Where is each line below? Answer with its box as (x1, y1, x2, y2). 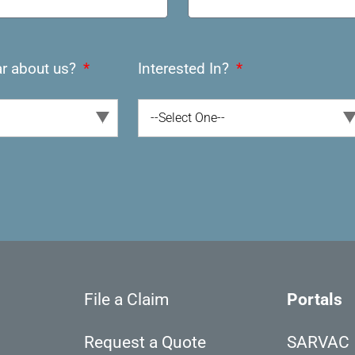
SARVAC (287, 333, 350, 353)
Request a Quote (83, 333, 206, 353)
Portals (287, 290, 343, 310)
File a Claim (83, 290, 169, 310)
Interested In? (138, 59, 234, 78)
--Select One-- (151, 109, 226, 125)
